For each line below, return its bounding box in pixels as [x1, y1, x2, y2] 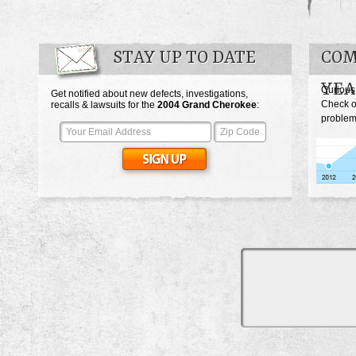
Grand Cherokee [182, 99, 257, 111]
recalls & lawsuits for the [51, 99, 157, 111]
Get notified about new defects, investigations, [51, 88, 248, 100]
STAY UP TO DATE [113, 48, 256, 69]
